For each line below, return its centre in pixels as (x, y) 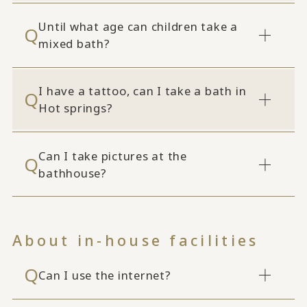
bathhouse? (73, 173)
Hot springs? (76, 108)
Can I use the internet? (105, 275)
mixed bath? (74, 44)
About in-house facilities (135, 240)
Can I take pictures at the (113, 156)
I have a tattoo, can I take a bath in (143, 91)
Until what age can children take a (138, 27)
